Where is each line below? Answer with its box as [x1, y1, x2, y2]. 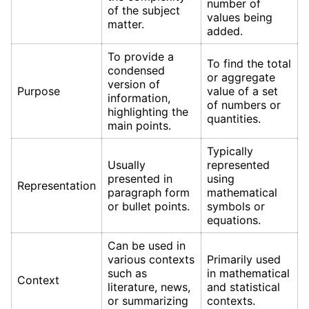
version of [108, 77, 160, 91]
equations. [207, 212, 261, 227]
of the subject [108, 3, 180, 17]
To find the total [207, 56, 291, 70]
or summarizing [108, 293, 188, 308]
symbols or [207, 199, 265, 213]
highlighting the [108, 104, 188, 119]
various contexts [108, 252, 195, 266]
